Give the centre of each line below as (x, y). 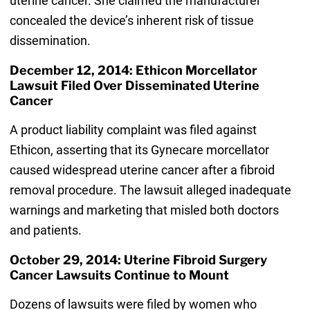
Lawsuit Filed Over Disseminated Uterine (134, 85)
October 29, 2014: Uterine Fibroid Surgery (138, 259)
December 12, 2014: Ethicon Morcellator (133, 70)
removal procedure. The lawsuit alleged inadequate (150, 190)
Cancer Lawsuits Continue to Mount (119, 275)
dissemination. (50, 40)
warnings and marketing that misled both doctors (144, 210)
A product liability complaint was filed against (133, 129)
